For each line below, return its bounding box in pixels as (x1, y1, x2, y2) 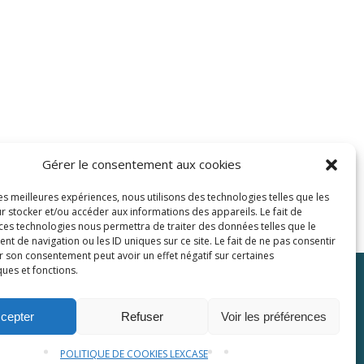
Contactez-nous (198, 300, 298, 319)
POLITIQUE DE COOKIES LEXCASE (59, 347, 208, 361)
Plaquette (74, 300, 137, 319)
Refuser (120, 309, 163, 323)
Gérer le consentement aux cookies (42, 156, 242, 172)
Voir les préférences (220, 309, 327, 323)
